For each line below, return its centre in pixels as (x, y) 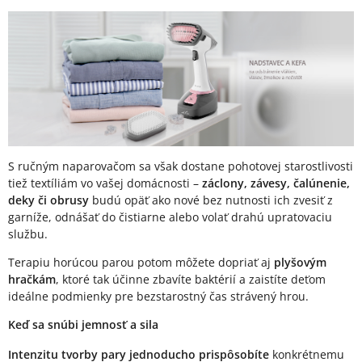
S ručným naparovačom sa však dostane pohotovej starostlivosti (181, 166)
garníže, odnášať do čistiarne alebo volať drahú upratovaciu (170, 217)
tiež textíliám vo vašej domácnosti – (105, 183)
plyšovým (300, 262)
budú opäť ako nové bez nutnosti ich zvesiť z (211, 200)
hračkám (32, 279)
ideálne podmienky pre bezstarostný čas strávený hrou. (158, 296)
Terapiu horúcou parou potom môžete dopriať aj (141, 262)
